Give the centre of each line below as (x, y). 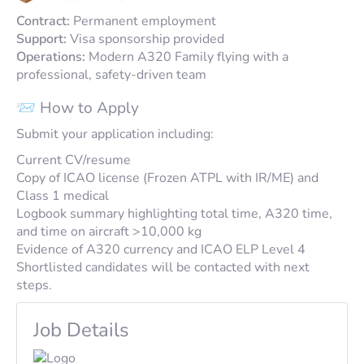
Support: (41, 39)
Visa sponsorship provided (145, 39)
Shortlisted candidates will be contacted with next (163, 267)
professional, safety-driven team (111, 74)
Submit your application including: (115, 134)
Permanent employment (143, 21)
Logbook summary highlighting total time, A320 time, (174, 213)
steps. (34, 285)
